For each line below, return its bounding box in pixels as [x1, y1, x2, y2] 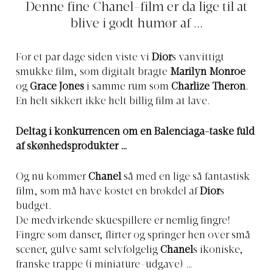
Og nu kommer [16, 172, 88, 183]
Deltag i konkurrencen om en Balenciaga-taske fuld [16, 127, 255, 137]
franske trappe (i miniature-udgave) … [16, 260, 192, 271]
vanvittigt [179, 52, 224, 63]
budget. [16, 202, 52, 212]
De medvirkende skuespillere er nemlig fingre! [16, 216, 230, 227]
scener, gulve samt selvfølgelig [16, 246, 160, 256]
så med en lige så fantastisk [121, 172, 250, 183]
